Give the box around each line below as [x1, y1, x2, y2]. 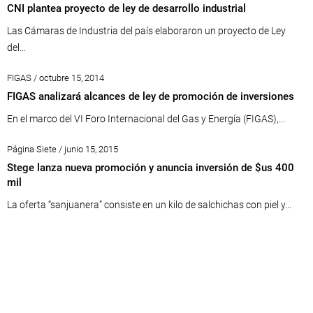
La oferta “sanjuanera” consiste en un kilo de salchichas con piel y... [7, 199, 291, 210]
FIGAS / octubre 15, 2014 [7, 73, 104, 83]
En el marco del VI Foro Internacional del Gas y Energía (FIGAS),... [7, 113, 285, 124]
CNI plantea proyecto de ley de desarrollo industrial [7, 2, 246, 15]
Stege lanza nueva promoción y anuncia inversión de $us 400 [7, 161, 294, 174]
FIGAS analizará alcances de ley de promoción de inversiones [7, 90, 294, 103]
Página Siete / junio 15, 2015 [7, 144, 118, 154]
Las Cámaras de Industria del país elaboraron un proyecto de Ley [7, 25, 286, 36]
